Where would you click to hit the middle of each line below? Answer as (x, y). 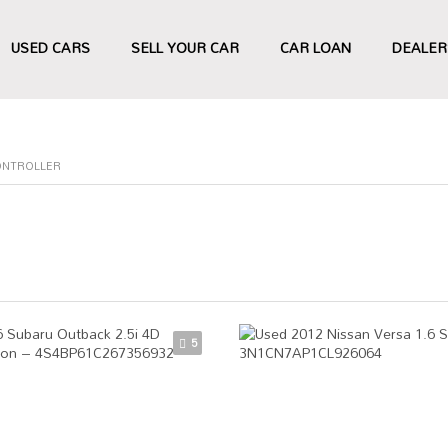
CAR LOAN (315, 47)
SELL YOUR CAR (185, 47)
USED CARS (50, 47)
